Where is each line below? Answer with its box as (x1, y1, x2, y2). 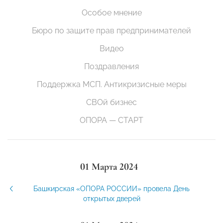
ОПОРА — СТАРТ (80, 115, 143, 125)
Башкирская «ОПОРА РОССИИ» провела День (33, 184, 190, 193)
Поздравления (84, 61, 139, 71)
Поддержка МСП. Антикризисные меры (36, 79, 187, 89)
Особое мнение (81, 7, 142, 17)
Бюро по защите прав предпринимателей (32, 25, 191, 35)
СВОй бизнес (86, 97, 137, 107)
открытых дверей (83, 194, 140, 203)
